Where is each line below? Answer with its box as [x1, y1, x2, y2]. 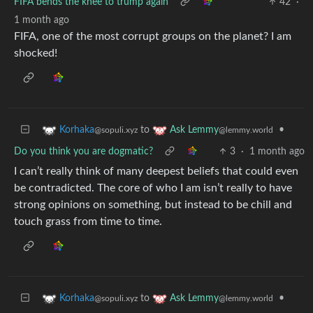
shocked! [14, 47, 57, 59]
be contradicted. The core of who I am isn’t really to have [14, 182, 292, 194]
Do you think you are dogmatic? [14, 146, 153, 156]
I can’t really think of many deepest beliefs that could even [14, 165, 298, 177]
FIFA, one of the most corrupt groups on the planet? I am [14, 30, 291, 42]
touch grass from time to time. [14, 215, 162, 227]
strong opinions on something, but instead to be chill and [14, 198, 292, 210]
